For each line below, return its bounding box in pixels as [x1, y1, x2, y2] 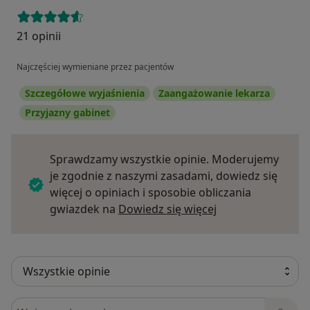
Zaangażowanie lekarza [158, 86, 270, 100]
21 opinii [17, 28, 61, 44]
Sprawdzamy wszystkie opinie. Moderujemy [50, 152, 279, 167]
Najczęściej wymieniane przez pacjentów [17, 61, 174, 73]
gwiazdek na [50, 201, 118, 217]
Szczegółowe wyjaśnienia [25, 86, 145, 100]
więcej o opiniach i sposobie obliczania [50, 185, 251, 201]
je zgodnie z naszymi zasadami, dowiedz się [50, 168, 277, 184]
